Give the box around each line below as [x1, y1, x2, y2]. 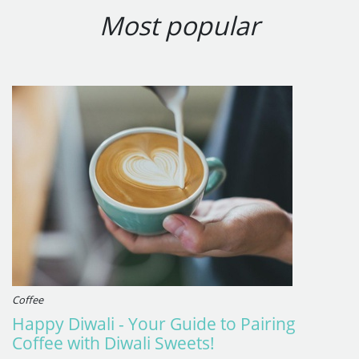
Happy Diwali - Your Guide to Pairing [12, 312, 296, 335]
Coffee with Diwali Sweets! [12, 331, 215, 354]
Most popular [99, 7, 260, 42]
